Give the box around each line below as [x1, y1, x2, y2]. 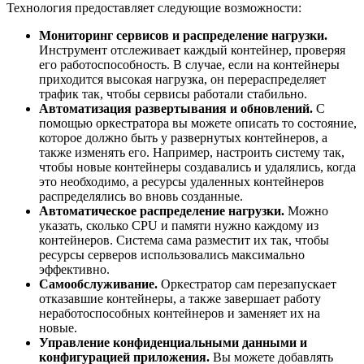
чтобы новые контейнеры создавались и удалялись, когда [39, 159, 356, 174]
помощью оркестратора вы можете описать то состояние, [39, 115, 357, 130]
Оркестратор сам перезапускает [158, 276, 336, 291]
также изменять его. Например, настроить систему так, [39, 145, 344, 159]
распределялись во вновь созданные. [39, 188, 243, 203]
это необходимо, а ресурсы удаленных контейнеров [39, 174, 324, 188]
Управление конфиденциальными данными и [39, 335, 307, 349]
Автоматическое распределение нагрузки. [39, 203, 284, 218]
